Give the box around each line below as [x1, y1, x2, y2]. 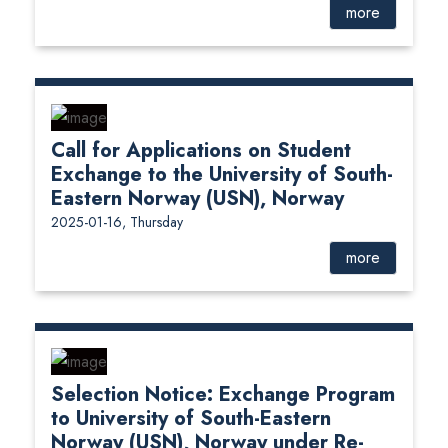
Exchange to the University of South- [51, 159, 393, 189]
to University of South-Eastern [51, 404, 331, 434]
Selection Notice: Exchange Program [51, 380, 395, 410]
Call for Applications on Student [51, 135, 351, 165]
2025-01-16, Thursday [51, 211, 183, 232]
